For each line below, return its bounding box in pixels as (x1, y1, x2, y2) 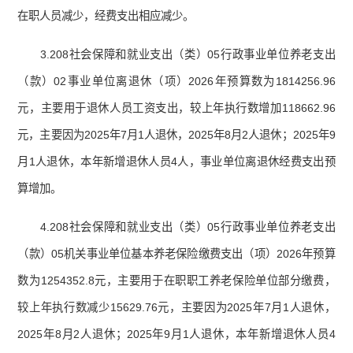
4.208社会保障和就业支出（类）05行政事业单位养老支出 (40, 221, 336, 234)
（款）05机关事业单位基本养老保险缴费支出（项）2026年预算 (17, 247, 336, 261)
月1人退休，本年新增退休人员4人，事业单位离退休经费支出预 (17, 155, 336, 169)
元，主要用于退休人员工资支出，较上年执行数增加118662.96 (17, 102, 336, 115)
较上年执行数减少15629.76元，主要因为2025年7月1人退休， (17, 301, 336, 314)
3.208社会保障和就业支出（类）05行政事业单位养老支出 (40, 48, 336, 61)
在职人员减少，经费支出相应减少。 (17, 9, 195, 23)
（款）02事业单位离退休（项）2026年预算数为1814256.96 (17, 75, 336, 88)
